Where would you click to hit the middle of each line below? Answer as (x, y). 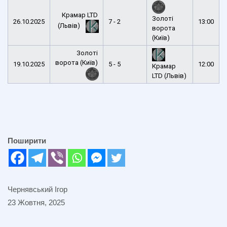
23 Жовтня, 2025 (36, 202)
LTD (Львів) (169, 75)
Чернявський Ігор (37, 189)
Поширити (27, 140)
